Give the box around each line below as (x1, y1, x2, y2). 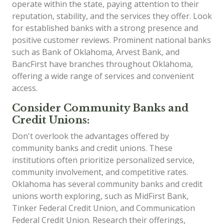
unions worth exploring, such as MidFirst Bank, (12, 190, 188, 201)
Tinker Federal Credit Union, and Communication (12, 202, 195, 213)
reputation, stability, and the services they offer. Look (12, 10, 212, 21)
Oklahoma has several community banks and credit (12, 178, 202, 189)
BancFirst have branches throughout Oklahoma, (12, 58, 193, 69)
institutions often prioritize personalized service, (12, 154, 194, 165)
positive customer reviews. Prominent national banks (12, 34, 211, 45)
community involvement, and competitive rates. (12, 166, 188, 177)
